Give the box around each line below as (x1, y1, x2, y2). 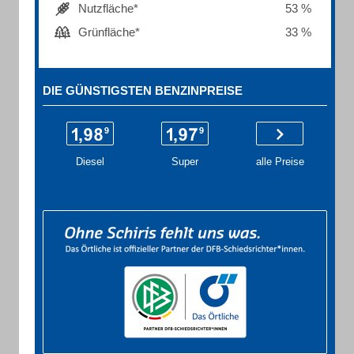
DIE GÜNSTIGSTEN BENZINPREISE (43, 84, 243, 97)
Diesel (76, 156, 104, 168)
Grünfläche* (78, 25, 140, 39)
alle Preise (255, 156, 304, 168)
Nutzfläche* (78, 2, 138, 15)
